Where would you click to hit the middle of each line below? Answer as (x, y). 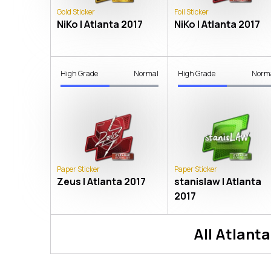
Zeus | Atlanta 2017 (101, 182)
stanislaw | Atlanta (218, 182)
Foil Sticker (192, 11)
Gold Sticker (76, 11)
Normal (146, 73)
